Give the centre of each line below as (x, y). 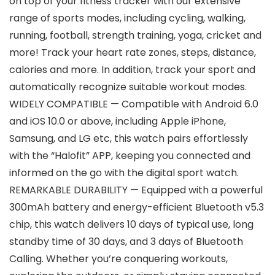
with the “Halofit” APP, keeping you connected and (130, 156)
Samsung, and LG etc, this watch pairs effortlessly (129, 139)
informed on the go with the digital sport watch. (124, 173)
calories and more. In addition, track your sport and (132, 70)
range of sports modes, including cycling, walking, (127, 18)
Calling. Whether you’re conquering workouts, (118, 259)
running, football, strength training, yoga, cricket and (135, 36)
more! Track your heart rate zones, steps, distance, (133, 53)
